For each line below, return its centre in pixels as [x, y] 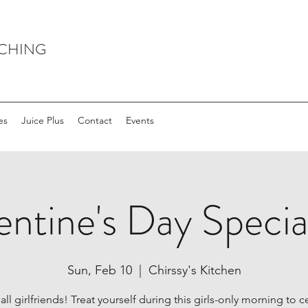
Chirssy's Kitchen [195, 270]
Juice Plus [43, 120]
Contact [95, 120]
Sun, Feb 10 [99, 270]
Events [140, 120]
